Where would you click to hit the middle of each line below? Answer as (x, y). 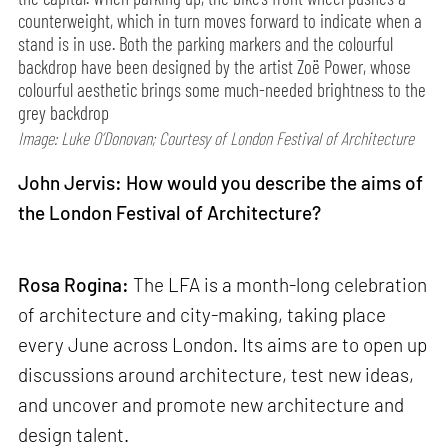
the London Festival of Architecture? (170, 213)
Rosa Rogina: (74, 284)
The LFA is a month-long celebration (278, 284)
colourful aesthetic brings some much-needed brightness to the (222, 90)
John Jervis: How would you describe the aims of (221, 183)
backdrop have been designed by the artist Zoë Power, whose (215, 67)
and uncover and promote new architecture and (211, 404)
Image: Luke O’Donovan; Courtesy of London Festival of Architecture (216, 138)
